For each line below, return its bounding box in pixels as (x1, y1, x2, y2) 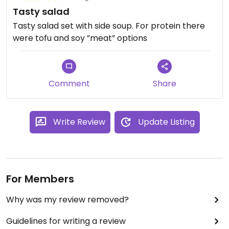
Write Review (53, 116, 105, 128)
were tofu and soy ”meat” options (13, 32, 147, 44)
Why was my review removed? (6, 193, 129, 205)
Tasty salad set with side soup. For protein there (13, 19, 205, 32)
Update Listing (138, 116, 195, 128)
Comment (48, 77, 90, 89)
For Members (6, 171, 74, 186)
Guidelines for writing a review (6, 215, 126, 227)
